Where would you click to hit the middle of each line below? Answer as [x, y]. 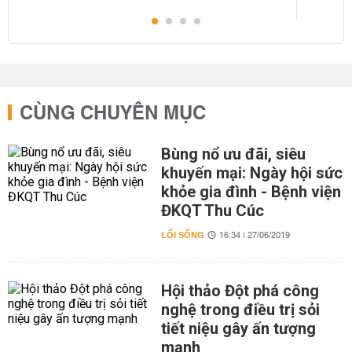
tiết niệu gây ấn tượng [238, 328]
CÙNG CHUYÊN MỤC [113, 114]
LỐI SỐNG [182, 235]
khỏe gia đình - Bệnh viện [251, 192]
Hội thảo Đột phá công [240, 291]
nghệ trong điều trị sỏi [240, 310]
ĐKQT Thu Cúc [212, 211]
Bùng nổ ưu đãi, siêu [233, 154]
